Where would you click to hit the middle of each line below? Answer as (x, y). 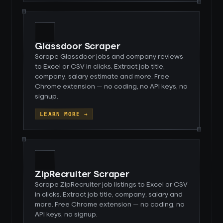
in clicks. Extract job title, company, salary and (109, 195)
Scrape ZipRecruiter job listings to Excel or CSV (111, 185)
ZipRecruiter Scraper (82, 175)
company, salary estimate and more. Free (102, 77)
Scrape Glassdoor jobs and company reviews (109, 57)
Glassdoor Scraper (78, 47)
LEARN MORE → (64, 114)
